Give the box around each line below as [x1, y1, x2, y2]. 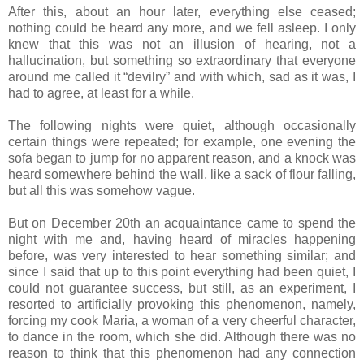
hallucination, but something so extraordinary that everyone [8, 53, 356, 67]
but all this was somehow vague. [8, 183, 195, 197]
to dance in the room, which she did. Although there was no [8, 329, 356, 344]
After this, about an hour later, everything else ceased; [8, 4, 356, 19]
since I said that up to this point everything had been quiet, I [8, 264, 356, 279]
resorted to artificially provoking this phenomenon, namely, [8, 297, 356, 311]
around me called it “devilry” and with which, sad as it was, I [8, 69, 356, 84]
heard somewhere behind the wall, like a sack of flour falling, [8, 167, 356, 181]
